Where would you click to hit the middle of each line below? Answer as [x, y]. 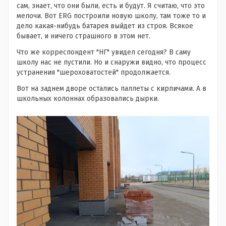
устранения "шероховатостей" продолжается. [95, 72]
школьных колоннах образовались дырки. [89, 98]
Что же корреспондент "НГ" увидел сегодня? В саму [104, 52]
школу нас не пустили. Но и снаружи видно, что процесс [111, 62]
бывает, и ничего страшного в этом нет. [83, 36]
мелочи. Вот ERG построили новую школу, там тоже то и [111, 16]
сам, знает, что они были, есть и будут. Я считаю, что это [111, 6]
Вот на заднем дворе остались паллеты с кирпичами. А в [111, 88]
